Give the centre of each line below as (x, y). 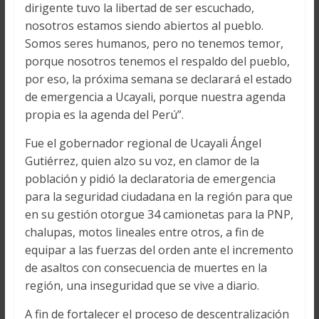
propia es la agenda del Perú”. (104, 115)
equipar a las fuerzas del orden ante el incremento (159, 250)
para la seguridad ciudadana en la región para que (158, 197)
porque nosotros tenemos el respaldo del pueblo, (157, 62)
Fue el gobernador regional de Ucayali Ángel (143, 143)
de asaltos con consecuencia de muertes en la (146, 268)
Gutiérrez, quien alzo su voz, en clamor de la (142, 161)
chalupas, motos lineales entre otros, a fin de (144, 232)
